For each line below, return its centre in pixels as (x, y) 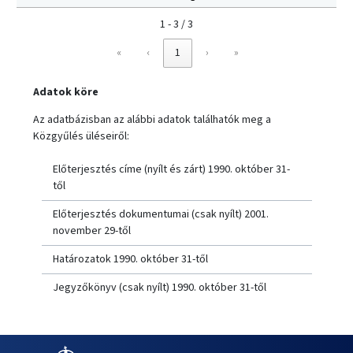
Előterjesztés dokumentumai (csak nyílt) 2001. (160, 214)
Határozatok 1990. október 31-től (130, 259)
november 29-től (91, 230)
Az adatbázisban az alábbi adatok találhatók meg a (152, 119)
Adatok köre (66, 92)
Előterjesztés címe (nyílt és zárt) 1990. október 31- (171, 169)
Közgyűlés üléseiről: (81, 136)
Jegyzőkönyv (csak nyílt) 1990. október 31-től (159, 287)
